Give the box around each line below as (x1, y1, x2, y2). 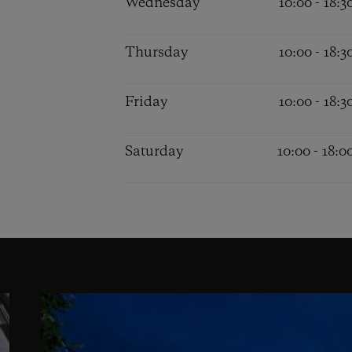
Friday (124, 95, 167, 109)
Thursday (124, 46, 188, 60)
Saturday (124, 145, 183, 159)
